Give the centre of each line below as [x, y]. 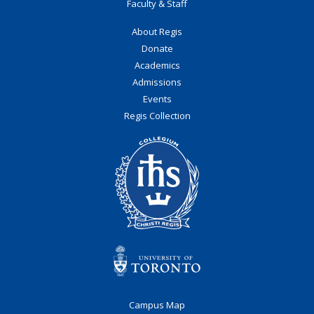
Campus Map [157, 305]
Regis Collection [157, 116]
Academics [157, 65]
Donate [157, 48]
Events [157, 99]
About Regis [157, 32]
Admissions [157, 82]
